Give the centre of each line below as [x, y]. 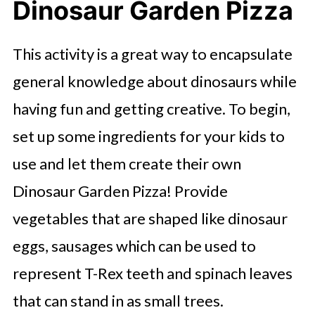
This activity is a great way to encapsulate [152, 54]
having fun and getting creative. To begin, [151, 109]
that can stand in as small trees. [118, 301]
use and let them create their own [127, 163]
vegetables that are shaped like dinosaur [150, 218]
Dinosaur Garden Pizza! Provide [120, 191]
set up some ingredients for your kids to [148, 136]
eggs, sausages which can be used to [134, 246]
